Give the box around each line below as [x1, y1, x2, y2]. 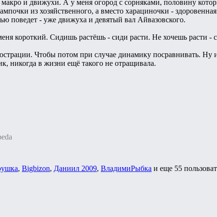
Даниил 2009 [54, 164, 97, 172]
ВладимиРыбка [101, 164, 152, 172]
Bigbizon [22, 164, 50, 172]
